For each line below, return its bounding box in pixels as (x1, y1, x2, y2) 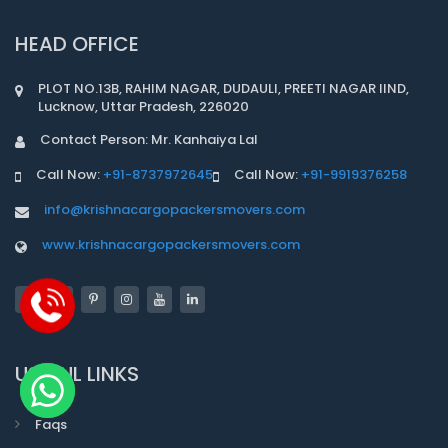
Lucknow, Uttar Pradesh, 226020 (38, 96, 249, 116)
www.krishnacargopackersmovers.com (42, 234, 300, 254)
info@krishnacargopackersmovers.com (44, 199, 305, 219)
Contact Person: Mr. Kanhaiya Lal (40, 129, 258, 149)
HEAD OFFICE (15, 29, 139, 58)
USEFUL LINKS (15, 359, 139, 388)
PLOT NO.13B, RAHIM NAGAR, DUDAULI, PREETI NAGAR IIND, (38, 78, 409, 98)
